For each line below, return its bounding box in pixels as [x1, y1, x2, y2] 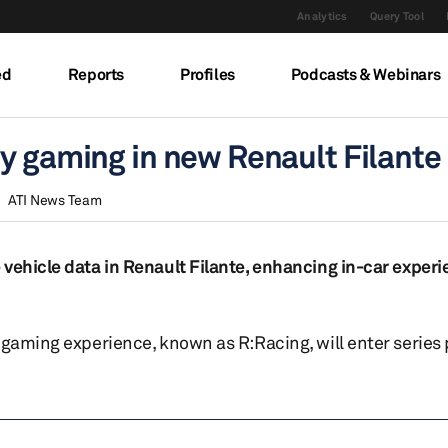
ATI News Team [7, 191, 102, 208]
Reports [67, 64, 124, 84]
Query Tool [369, 9, 425, 23]
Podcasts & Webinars [290, 64, 441, 84]
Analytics [296, 9, 348, 23]
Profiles [179, 64, 235, 84]
